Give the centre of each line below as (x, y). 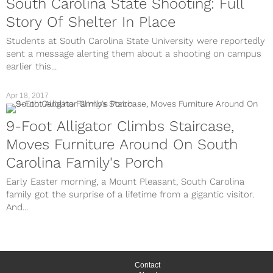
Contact (147, 265)
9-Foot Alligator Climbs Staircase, (120, 126)
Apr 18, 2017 (27, 96)
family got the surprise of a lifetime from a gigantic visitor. (130, 195)
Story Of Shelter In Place (91, 22)
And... (17, 207)
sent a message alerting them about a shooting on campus (134, 54)
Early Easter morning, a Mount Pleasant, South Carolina (125, 182)
